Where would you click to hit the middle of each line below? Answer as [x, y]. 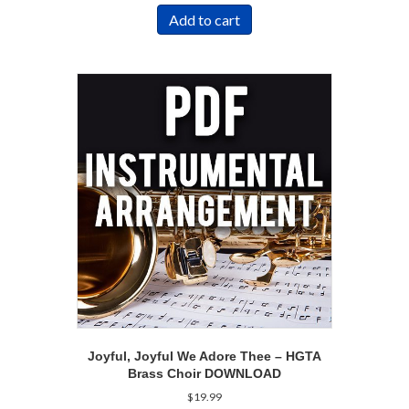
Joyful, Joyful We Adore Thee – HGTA [204, 356]
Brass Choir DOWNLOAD [204, 373]
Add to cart [204, 20]
